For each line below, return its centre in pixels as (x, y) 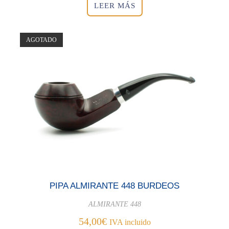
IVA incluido (130, 222)
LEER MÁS (114, 5)
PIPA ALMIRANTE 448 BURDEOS (114, 186)
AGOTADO (41, 40)
